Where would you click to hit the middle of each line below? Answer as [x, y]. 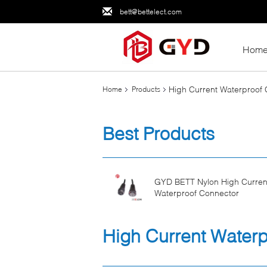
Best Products [159, 133]
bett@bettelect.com [151, 11]
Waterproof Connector [197, 193]
